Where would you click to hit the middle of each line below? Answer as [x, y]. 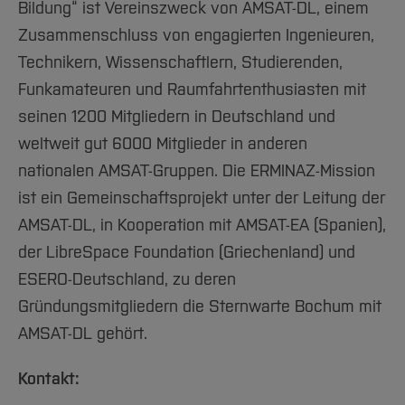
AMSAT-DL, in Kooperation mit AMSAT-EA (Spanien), [202, 225]
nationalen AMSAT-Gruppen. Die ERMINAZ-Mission [197, 170]
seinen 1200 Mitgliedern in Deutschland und [177, 116]
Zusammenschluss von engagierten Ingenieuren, [196, 35]
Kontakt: [49, 378]
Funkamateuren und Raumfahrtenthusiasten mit [192, 89]
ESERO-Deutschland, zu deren [127, 279]
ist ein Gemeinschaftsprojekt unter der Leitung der [202, 198]
